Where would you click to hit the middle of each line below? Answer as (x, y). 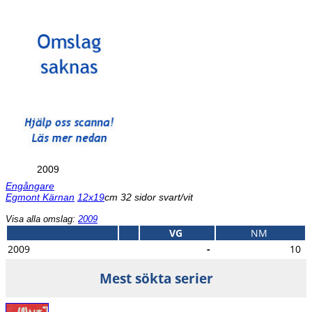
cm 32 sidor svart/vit (149, 197)
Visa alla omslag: (42, 219)
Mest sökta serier (156, 278)
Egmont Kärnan (40, 197)
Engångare (30, 186)
